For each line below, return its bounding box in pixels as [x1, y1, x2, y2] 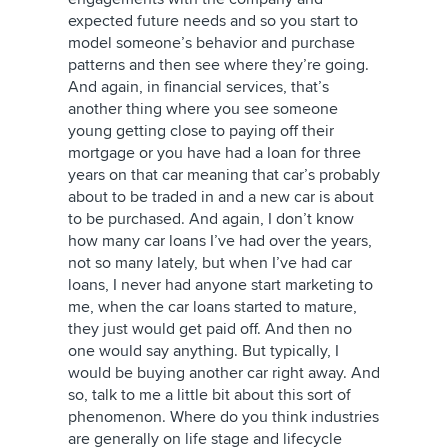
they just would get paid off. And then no [68, 319, 352, 339]
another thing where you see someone [68, 99, 338, 119]
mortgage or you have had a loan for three [68, 143, 361, 163]
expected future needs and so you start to [68, 11, 358, 31]
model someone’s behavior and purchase [68, 33, 355, 53]
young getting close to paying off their [68, 121, 334, 141]
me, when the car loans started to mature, [68, 297, 357, 317]
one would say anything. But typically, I [68, 341, 339, 361]
